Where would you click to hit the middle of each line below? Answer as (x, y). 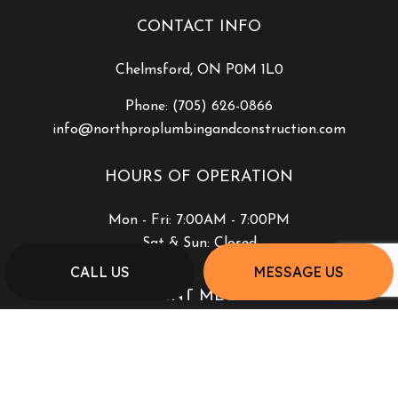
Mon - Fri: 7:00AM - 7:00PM (199, 221)
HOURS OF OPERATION (199, 178)
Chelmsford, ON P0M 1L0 (199, 71)
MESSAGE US (298, 272)
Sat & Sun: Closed (199, 244)
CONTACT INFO (199, 28)
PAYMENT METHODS (199, 297)
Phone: (149, 107)
